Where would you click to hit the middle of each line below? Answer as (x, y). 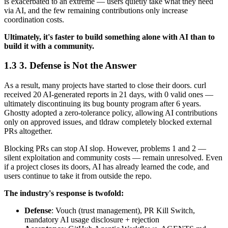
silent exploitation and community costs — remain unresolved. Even (113, 158)
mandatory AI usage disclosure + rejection (92, 220)
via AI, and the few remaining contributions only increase (96, 10)
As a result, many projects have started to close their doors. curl (105, 85)
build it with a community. (49, 46)
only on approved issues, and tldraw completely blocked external (108, 122)
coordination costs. (34, 19)
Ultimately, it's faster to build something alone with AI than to (109, 37)
